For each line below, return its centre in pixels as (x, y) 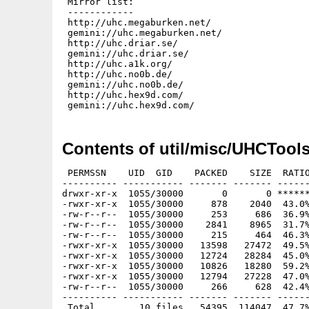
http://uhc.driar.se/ (120, 43)
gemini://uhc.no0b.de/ (123, 84)
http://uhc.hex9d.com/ (123, 95)
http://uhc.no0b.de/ (117, 74)
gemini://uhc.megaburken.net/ (142, 33)
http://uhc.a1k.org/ (117, 64)
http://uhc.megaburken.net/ (137, 22)
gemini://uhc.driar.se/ (126, 53)
